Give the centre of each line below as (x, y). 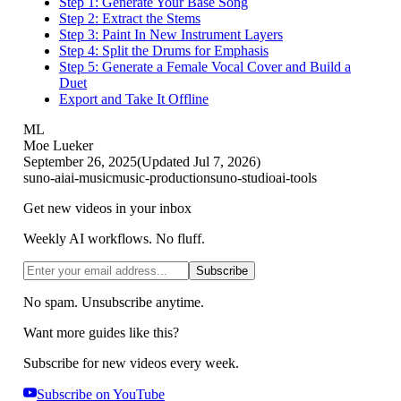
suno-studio (243, 177)
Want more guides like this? (101, 332)
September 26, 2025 (80, 161)
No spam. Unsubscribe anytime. (113, 302)
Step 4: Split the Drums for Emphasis (163, 50)
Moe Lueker (58, 145)
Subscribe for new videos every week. (131, 363)
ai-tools (296, 177)
